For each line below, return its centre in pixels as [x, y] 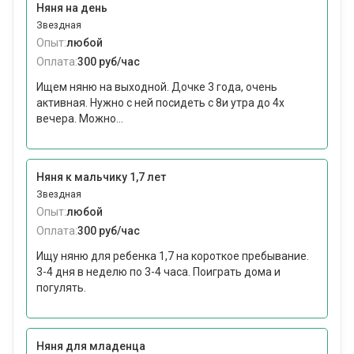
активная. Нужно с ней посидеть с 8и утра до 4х [160, 103]
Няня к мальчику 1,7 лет [101, 177]
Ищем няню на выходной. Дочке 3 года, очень [157, 87]
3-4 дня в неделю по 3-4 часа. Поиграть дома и [158, 272]
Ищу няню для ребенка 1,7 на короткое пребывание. [173, 256]
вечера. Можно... [80, 119]
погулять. [61, 288]
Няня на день [72, 8]
